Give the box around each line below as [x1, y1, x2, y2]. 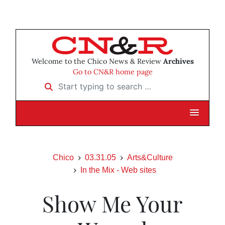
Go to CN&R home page [72, 67, 153, 77]
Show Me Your [42, 188, 183, 218]
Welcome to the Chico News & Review [31, 57, 163, 66]
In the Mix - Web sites [80, 166, 156, 175]
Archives [163, 57, 194, 66]
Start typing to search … [38, 78, 128, 88]
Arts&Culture [127, 153, 173, 162]
